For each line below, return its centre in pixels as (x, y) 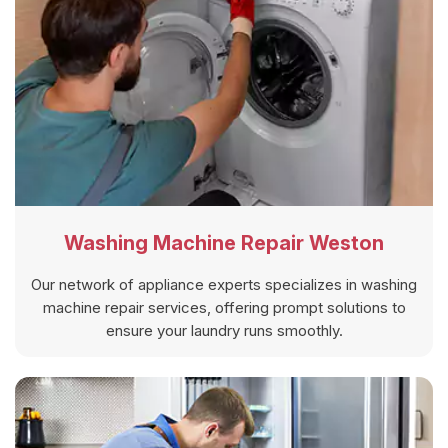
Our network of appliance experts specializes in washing (224, 285)
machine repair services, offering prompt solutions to (224, 308)
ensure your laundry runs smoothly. (224, 331)
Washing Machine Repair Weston (224, 243)
